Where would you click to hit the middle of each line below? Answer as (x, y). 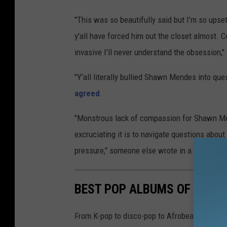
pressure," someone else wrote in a (134, 151)
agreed (87, 93)
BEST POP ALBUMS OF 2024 (147, 189)
